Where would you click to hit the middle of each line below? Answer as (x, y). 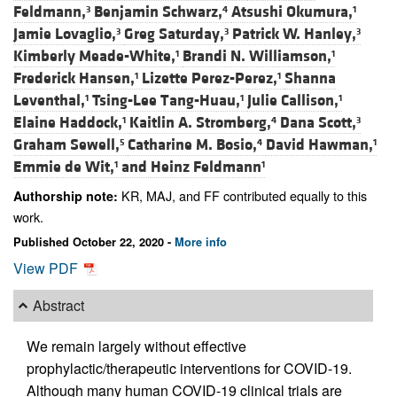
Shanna (310, 79)
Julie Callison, (293, 101)
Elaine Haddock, (68, 123)
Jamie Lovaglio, (65, 35)
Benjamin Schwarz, (158, 12)
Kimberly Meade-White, (94, 57)
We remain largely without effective (136, 346)
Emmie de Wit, (64, 167)
